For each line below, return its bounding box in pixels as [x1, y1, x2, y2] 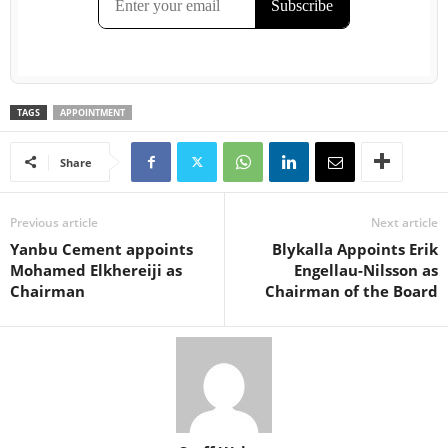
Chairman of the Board [265, 280, 438, 301]
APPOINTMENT [60, 105, 125, 119]
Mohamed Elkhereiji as [10, 259, 182, 280]
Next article [371, 213, 438, 231]
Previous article [10, 213, 98, 231]
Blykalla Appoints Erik [272, 238, 438, 259]
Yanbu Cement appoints [10, 238, 193, 259]
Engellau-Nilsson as [294, 259, 438, 280]
